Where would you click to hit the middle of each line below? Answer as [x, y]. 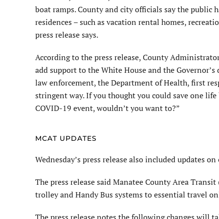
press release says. [67, 35]
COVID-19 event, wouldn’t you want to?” [108, 108]
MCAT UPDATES [66, 139]
